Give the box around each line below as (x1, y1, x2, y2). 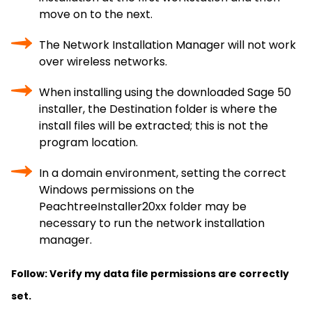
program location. (39, 134, 138, 150)
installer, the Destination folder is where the (39, 101, 277, 117)
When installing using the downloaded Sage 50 (39, 84, 291, 100)
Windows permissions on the (39, 182, 194, 198)
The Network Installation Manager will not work (39, 37, 296, 53)
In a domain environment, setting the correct (39, 165, 286, 181)
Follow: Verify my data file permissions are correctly (11, 267, 289, 281)
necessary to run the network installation (39, 215, 265, 231)
